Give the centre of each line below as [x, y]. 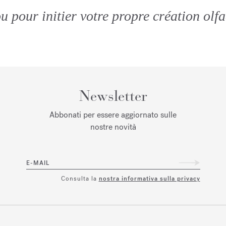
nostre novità [113, 127]
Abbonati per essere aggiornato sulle [113, 115]
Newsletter [113, 96]
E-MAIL [38, 163]
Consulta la [80, 178]
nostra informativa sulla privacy [149, 178]
